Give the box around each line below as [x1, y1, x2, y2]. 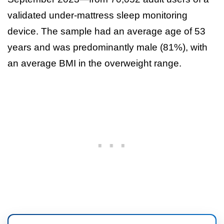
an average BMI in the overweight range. [7, 57, 181, 68]
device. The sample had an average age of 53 [7, 25, 205, 36]
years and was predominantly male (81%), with [7, 41, 207, 52]
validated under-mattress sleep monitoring [7, 9, 187, 20]
